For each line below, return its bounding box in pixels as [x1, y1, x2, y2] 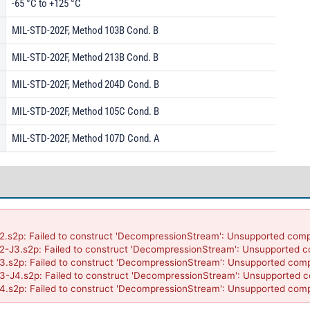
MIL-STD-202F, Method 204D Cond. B [12, 78, 159, 91]
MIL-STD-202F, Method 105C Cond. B [12, 105, 159, 118]
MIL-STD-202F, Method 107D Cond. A [12, 132, 160, 145]
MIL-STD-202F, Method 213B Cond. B [12, 51, 158, 64]
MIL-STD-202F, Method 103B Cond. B [12, 24, 158, 37]
